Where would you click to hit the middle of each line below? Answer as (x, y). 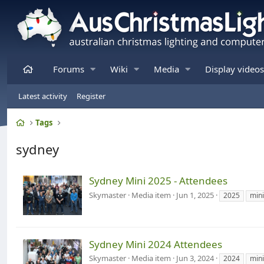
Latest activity (43, 96)
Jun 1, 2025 (195, 195)
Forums (69, 69)
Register (91, 96)
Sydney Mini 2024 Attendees (156, 244)
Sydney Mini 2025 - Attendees (158, 181)
